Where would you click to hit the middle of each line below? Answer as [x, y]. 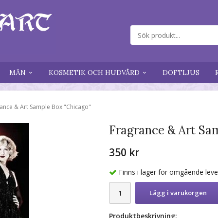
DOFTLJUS [181, 73]
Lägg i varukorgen [178, 193]
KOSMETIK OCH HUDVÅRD [94, 73]
